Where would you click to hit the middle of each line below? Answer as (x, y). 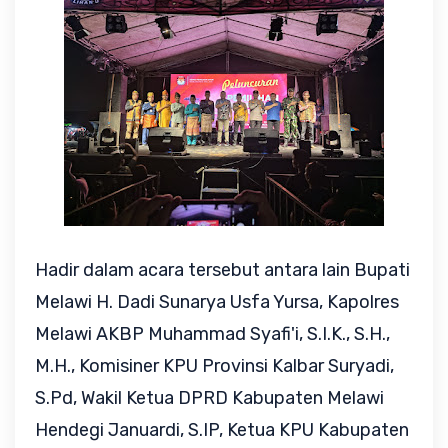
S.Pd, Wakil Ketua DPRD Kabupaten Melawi (209, 398)
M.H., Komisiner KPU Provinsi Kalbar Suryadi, (214, 366)
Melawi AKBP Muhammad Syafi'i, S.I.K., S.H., (212, 334)
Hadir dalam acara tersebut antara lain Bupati (222, 270)
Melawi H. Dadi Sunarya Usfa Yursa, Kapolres (217, 302)
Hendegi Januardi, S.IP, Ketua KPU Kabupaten (222, 430)
